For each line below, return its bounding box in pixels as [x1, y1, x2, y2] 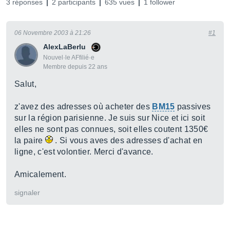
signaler [14, 188, 40, 197]
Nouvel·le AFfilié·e [43, 54, 94, 61]
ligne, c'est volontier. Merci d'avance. [14, 147, 154, 156]
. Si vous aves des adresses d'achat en [52, 136, 203, 145]
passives [175, 102, 211, 111]
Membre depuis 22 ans [43, 63, 107, 70]
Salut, [14, 80, 36, 88]
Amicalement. [14, 170, 66, 179]
